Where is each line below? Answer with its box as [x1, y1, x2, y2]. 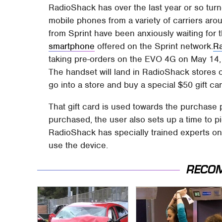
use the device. [49, 140, 109, 151]
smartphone [49, 41, 95, 52]
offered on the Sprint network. [95, 41, 214, 52]
